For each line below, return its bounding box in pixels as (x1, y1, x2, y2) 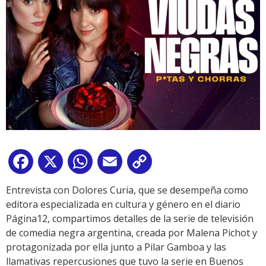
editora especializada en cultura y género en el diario (6, 198, 240, 211)
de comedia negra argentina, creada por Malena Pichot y (6, 226, 257, 240)
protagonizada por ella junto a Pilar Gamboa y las (6, 240, 226, 254)
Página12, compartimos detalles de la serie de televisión (6, 212, 254, 226)
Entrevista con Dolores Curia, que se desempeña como (6, 183, 248, 197)
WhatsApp (95, 157, 141, 171)
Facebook (36, 157, 78, 171)
